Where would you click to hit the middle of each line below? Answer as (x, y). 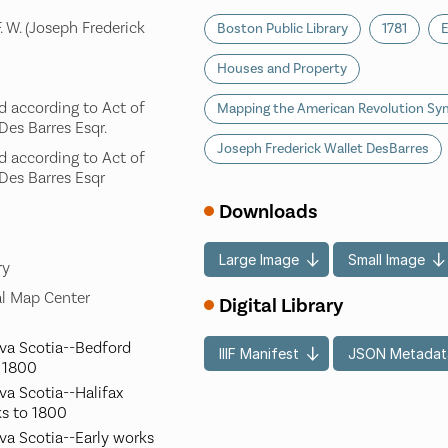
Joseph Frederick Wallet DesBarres (323, 149)
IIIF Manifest (259, 353)
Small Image (386, 259)
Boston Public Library (282, 29)
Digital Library (281, 306)
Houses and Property (282, 69)
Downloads (268, 212)
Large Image (259, 259)
